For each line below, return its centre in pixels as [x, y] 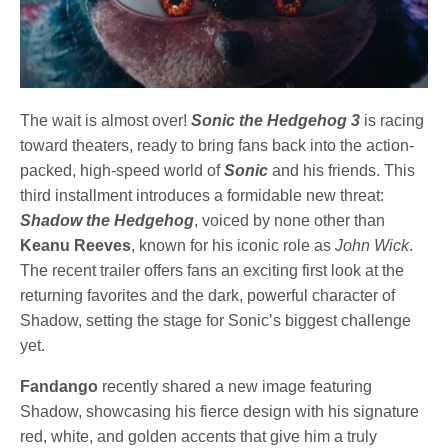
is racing [392, 121]
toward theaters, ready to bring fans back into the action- [217, 146]
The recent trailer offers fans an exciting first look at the [212, 271]
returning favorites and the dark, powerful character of [208, 296]
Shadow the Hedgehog [107, 221]
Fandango [59, 387]
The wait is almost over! [106, 121]
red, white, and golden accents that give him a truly [199, 437]
